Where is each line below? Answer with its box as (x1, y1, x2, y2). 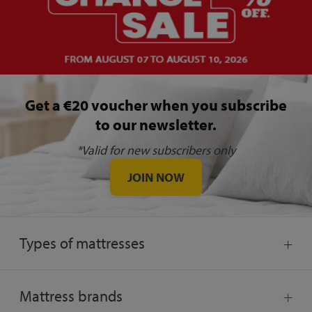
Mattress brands (19, 286, 123, 306)
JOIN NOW (127, 169, 185, 186)
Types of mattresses (19, 233, 145, 253)
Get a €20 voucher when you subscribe (25, 95, 287, 116)
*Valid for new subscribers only (77, 142, 235, 159)
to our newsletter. (95, 115, 217, 135)
